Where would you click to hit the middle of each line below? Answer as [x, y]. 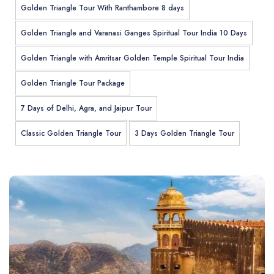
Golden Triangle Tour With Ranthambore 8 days [102, 8]
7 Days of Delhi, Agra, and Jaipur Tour [86, 108]
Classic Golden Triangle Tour [71, 133]
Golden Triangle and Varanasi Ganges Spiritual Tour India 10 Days [134, 33]
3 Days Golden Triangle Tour [184, 133]
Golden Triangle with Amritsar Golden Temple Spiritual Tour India [132, 58]
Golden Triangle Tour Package [73, 83]
